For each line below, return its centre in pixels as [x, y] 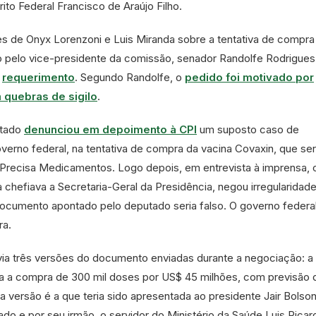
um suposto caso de [248, 129]
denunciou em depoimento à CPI [110, 129]
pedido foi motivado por [249, 77]
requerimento [38, 77]
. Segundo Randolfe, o [130, 77]
